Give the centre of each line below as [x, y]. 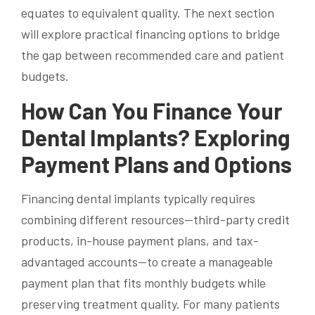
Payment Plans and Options [156, 164]
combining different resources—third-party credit [155, 220]
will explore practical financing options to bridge [150, 34]
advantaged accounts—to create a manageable [147, 262]
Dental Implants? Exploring [156, 137]
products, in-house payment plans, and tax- [140, 241]
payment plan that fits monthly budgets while [143, 283]
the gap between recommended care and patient [153, 55]
